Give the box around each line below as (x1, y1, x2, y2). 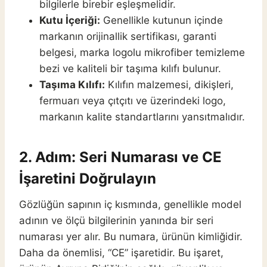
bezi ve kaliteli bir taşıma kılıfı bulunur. (39, 63, 221, 75)
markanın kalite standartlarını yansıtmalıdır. (39, 111, 245, 123)
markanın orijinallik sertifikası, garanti (39, 30, 216, 43)
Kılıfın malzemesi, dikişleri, (105, 79, 234, 91)
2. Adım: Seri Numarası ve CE (19, 148, 222, 166)
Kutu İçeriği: (39, 14, 100, 27)
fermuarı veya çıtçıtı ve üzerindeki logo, (39, 95, 226, 107)
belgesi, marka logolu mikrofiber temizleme (39, 46, 245, 59)
